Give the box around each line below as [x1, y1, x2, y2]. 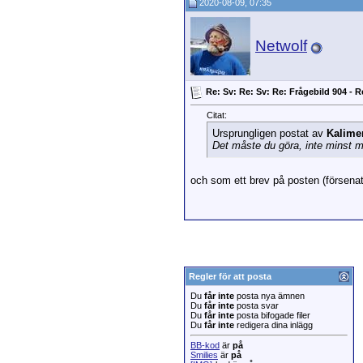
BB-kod [190, 340, 220, 350]
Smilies [190, 350, 218, 360]
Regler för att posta [189, 271, 271, 281]
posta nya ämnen [234, 291, 305, 301]
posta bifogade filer [234, 310, 310, 320]
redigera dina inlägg [234, 320, 313, 330]
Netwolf [255, 37, 307, 54]
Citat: [207, 110, 227, 121]
